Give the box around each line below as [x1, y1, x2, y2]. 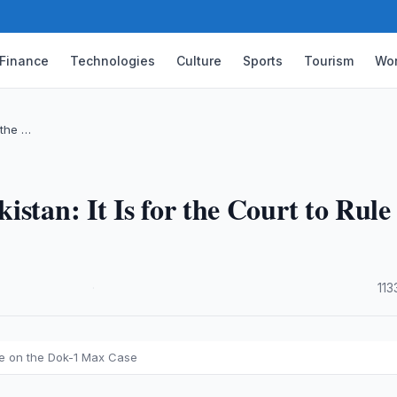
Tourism [304, 52, 354, 68]
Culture [176, 52, 222, 68]
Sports [243, 52, 284, 68]
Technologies [70, 52, 156, 68]
